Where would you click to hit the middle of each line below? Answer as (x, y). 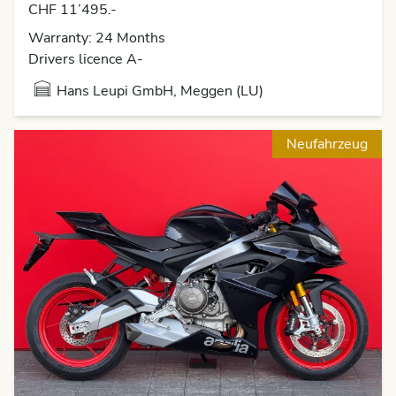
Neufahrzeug (327, 145)
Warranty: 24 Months (97, 38)
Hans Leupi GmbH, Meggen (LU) (160, 91)
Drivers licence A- (86, 60)
